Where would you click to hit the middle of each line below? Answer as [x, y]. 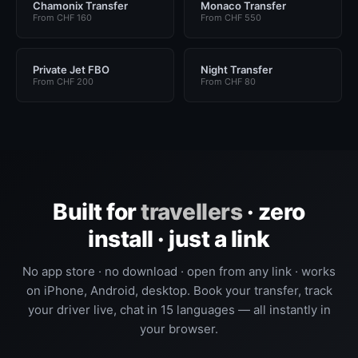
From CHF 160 [62, 18]
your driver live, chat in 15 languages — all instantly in [179, 310]
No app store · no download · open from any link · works [179, 271]
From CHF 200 [63, 82]
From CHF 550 [231, 18]
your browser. [179, 329]
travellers [192, 212]
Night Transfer [237, 70]
